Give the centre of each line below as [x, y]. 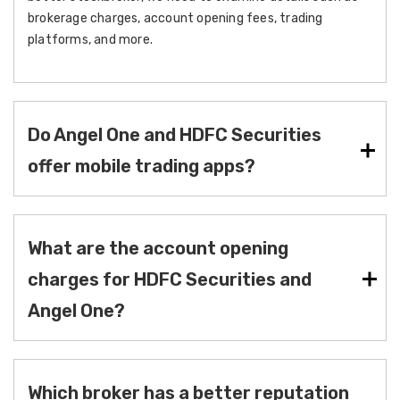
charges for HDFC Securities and [170, 279]
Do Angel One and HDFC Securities [175, 135]
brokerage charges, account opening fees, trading [175, 18]
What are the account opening [158, 248]
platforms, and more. [90, 40]
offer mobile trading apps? [142, 166]
